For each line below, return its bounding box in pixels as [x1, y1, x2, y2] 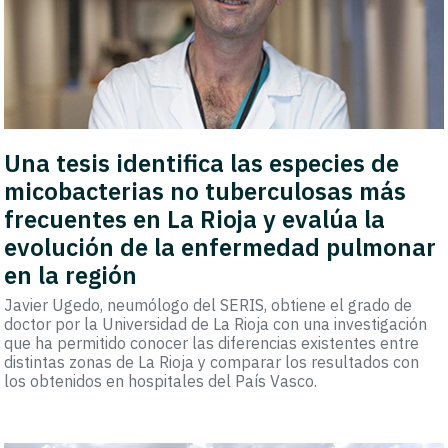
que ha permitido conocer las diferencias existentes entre [4, 332, 420, 353]
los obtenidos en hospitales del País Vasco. [4, 370, 318, 391]
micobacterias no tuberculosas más [4, 174, 407, 207]
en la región [4, 258, 138, 291]
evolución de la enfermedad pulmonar [4, 230, 437, 263]
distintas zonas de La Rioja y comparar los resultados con [4, 351, 420, 372]
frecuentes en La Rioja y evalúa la [4, 202, 386, 235]
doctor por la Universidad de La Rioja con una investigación [4, 313, 428, 334]
